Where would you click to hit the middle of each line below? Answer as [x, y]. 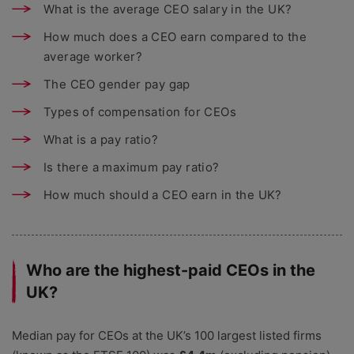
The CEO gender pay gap [117, 85]
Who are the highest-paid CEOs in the [171, 271]
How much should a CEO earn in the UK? [163, 195]
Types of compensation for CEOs [140, 112]
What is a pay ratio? [101, 140]
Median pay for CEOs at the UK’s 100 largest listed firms [167, 336]
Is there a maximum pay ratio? [132, 168]
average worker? [93, 57]
